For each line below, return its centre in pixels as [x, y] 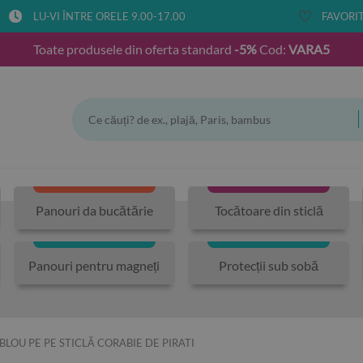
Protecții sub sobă [269, 265]
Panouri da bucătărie [94, 210]
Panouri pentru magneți [94, 265]
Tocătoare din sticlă [269, 210]
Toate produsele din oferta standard [134, 49]
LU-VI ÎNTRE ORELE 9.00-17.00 [109, 16]
